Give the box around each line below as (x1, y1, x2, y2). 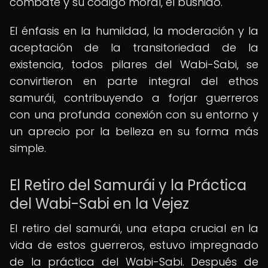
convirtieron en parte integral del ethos (10, 74, 258, 89)
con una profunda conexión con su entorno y (10, 107, 258, 122)
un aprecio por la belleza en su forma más (10, 124, 258, 139)
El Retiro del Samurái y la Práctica (10, 175, 246, 195)
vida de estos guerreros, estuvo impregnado (10, 237, 258, 252)
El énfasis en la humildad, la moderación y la (10, 23, 258, 38)
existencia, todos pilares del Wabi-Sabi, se (10, 57, 258, 72)
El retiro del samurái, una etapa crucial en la (10, 221, 258, 236)
